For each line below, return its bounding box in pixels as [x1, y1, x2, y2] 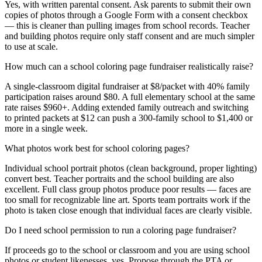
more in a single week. [5, 123, 88, 134]
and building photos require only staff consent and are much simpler [5, 31, 254, 42]
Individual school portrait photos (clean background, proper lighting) [5, 163, 257, 174]
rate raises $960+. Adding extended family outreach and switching [5, 102, 249, 113]
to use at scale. [5, 42, 58, 52]
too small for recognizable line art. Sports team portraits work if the [5, 195, 250, 205]
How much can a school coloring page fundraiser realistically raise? [5, 61, 253, 72]
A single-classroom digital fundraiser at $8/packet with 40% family [5, 81, 250, 92]
